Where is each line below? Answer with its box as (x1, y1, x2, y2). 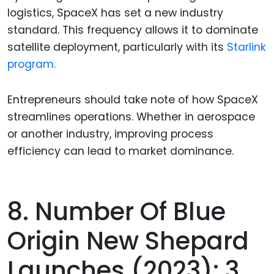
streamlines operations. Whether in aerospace (7, 109, 255, 125)
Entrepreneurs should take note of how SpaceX (7, 92, 258, 108)
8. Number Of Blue (7, 194, 226, 229)
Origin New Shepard (7, 224, 249, 259)
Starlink (227, 39, 266, 54)
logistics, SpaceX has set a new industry (7, 5, 223, 20)
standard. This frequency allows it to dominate (7, 22, 258, 37)
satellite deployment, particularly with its (7, 39, 227, 54)
